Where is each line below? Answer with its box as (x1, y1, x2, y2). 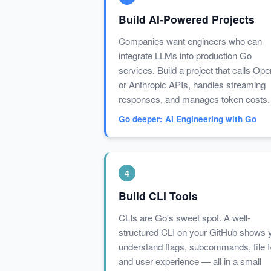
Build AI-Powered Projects (119, 11, 255, 27)
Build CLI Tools (119, 188, 198, 204)
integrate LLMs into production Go (119, 49, 252, 62)
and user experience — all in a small (119, 255, 261, 268)
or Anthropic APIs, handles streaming (119, 78, 266, 91)
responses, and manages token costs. (119, 93, 270, 106)
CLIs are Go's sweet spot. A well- (119, 211, 250, 224)
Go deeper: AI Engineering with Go (119, 113, 256, 125)
